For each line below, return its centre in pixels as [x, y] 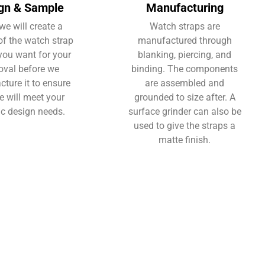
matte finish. [185, 140]
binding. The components [185, 69]
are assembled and [185, 83]
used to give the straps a [185, 125]
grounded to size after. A [185, 97]
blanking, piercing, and [185, 54]
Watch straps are [185, 26]
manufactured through [185, 40]
